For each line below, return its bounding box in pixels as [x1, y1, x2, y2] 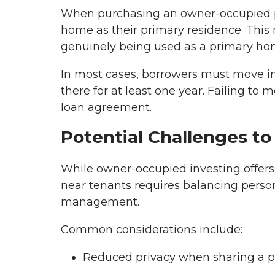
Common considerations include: [61, 222, 242, 236]
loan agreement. [61, 101, 152, 115]
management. [61, 195, 139, 209]
